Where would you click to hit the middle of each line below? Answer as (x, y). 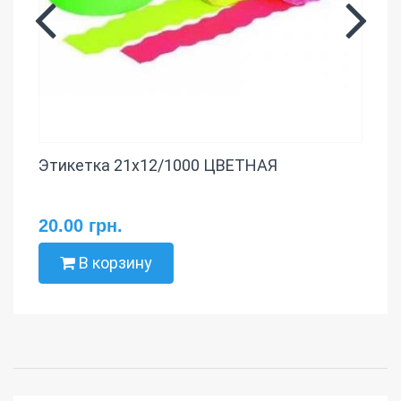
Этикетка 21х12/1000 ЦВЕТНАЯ (158, 166)
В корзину (114, 263)
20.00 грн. (81, 226)
